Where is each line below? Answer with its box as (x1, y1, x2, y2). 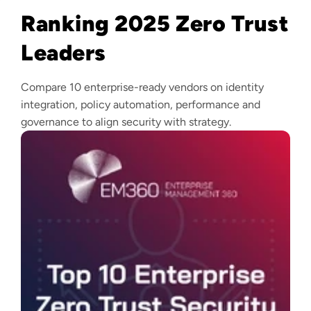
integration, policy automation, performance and (21, 98, 260, 112)
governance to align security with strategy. (21, 115, 231, 129)
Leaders (21, 40, 106, 67)
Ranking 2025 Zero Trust (21, 10, 289, 37)
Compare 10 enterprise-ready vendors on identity (21, 81, 264, 94)
